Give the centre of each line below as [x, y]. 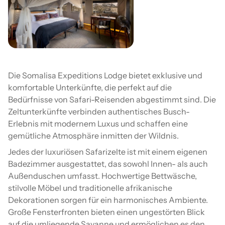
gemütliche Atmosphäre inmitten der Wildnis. [93, 135]
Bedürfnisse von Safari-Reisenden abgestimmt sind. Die [112, 99]
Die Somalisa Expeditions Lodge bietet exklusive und [105, 75]
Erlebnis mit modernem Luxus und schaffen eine [98, 123]
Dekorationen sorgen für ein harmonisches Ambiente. [108, 200]
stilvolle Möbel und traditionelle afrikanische [90, 188]
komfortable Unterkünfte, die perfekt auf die [90, 87]
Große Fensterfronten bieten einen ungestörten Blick [106, 212]
